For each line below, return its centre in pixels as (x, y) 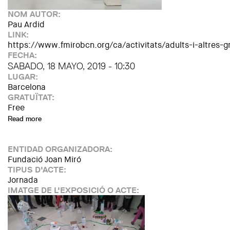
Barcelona (27, 87)
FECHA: (23, 55)
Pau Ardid (26, 24)
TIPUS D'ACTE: (38, 170)
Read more (25, 119)
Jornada (23, 180)
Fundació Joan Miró (44, 159)
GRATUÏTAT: (32, 97)
